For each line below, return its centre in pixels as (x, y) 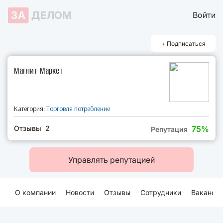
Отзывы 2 (32, 128)
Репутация (171, 129)
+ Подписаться (183, 43)
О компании (35, 192)
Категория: (30, 109)
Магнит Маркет (39, 71)
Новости (80, 192)
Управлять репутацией (111, 160)
